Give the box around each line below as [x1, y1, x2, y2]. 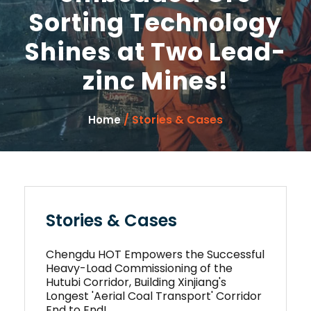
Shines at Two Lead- [25, 35, 286, 69]
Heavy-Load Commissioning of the [46, 260, 233, 276]
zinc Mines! [83, 64, 228, 98]
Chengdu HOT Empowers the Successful [46, 246, 264, 262]
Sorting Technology [29, 6, 282, 40]
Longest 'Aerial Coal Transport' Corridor [46, 288, 262, 304]
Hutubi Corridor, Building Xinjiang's [46, 274, 226, 290]
